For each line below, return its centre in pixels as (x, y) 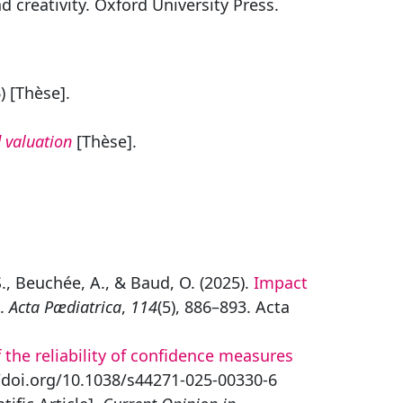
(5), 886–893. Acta (224, 307)
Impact (281, 282)
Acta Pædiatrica (65, 307)
